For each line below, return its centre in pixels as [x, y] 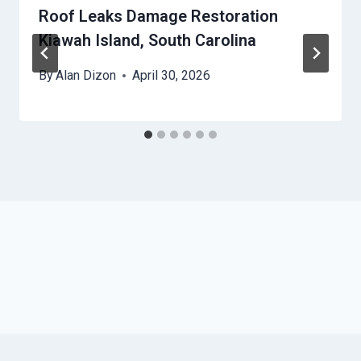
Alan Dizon [86, 76]
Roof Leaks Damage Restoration [158, 17]
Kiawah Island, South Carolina [147, 41]
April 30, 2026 [172, 76]
